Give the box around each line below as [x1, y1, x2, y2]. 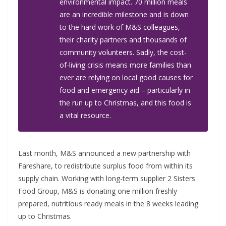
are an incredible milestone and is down [60, 9, 189, 19]
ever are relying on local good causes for [60, 72, 193, 82]
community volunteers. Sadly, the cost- [60, 47, 187, 57]
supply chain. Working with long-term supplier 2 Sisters [18, 173, 195, 183]
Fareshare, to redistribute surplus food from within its [18, 160, 193, 171]
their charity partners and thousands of [60, 34, 187, 44]
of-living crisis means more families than [60, 60, 191, 70]
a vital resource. [60, 110, 111, 120]
